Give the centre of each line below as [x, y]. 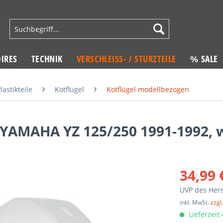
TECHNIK [47, 59]
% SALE [204, 59]
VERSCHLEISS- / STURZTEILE [124, 59]
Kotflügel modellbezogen [148, 89]
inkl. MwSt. [195, 202]
